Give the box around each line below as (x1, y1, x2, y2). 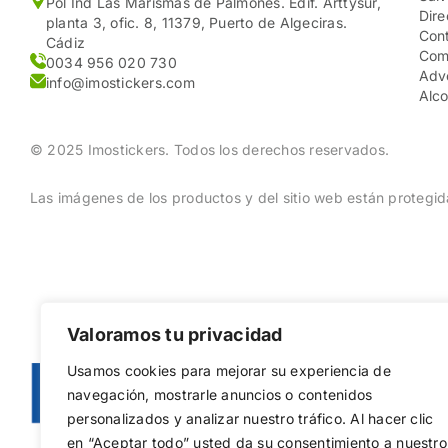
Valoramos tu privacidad (67, 324, 283, 345)
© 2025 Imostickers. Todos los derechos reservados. (30, 140, 389, 158)
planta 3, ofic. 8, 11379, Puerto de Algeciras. (46, 14, 348, 32)
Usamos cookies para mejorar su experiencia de (67, 362, 391, 379)
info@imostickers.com (46, 74, 195, 92)
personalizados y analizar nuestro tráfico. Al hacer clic (67, 410, 434, 427)
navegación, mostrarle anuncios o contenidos (67, 386, 373, 403)
